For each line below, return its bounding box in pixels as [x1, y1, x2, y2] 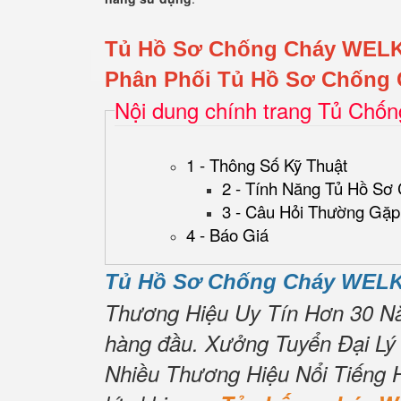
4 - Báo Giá [186, 223, 269, 246]
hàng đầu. [105, 328, 199, 358]
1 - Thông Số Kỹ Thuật [186, 153, 347, 176]
